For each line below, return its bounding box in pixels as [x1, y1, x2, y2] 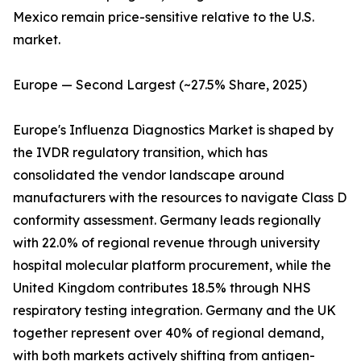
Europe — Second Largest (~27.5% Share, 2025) [13, 77, 307, 93]
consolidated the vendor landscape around [13, 167, 284, 184]
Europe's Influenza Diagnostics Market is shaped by [13, 122, 334, 139]
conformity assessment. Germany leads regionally [13, 212, 321, 229]
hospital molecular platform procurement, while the [13, 257, 331, 274]
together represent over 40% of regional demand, [13, 325, 324, 342]
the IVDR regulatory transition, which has [13, 144, 268, 161]
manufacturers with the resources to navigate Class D [13, 189, 346, 206]
